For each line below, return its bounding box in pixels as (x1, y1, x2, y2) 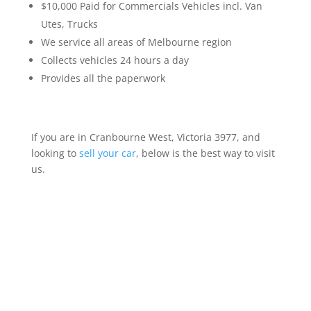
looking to (31, 146, 79, 160)
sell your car (78, 146, 136, 160)
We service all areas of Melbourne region (40, 35, 232, 49)
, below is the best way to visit (135, 146, 275, 160)
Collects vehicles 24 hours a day (40, 53, 189, 67)
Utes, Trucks (40, 17, 98, 31)
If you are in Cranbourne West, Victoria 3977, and (31, 131, 260, 144)
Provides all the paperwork (40, 72, 165, 85)
